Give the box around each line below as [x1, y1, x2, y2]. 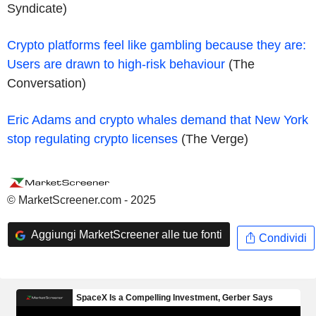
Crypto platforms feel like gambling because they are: [7, 37, 306, 52]
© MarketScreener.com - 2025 [7, 193, 156, 206]
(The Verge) [178, 131, 248, 146]
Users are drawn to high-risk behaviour [7, 56, 225, 71]
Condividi [255, 231, 307, 244]
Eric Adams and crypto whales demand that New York [7, 112, 308, 127]
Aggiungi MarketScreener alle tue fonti [28, 228, 222, 241]
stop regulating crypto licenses [7, 131, 178, 146]
